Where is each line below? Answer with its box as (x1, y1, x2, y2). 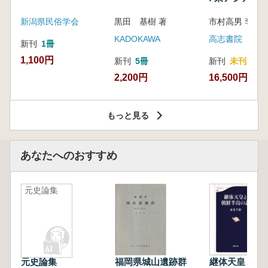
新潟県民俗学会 (20, 16, 79, 26)
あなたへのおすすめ (20, 149, 117, 162)
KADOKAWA (114, 33, 161, 44)
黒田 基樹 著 (114, 16, 167, 26)
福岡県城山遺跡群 (115, 256, 196, 267)
